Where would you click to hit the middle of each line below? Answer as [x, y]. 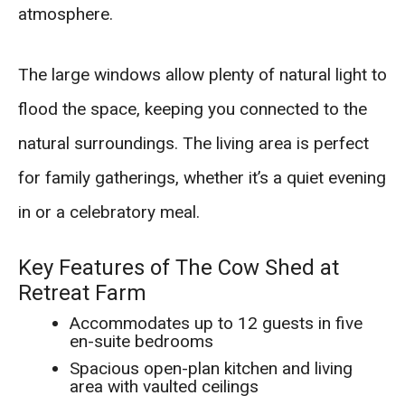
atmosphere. [66, 14]
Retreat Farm [82, 293]
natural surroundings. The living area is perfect [193, 143]
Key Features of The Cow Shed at [179, 268]
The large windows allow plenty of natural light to [202, 74]
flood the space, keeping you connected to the [193, 108]
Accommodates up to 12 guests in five [217, 324]
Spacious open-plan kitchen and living [212, 369]
